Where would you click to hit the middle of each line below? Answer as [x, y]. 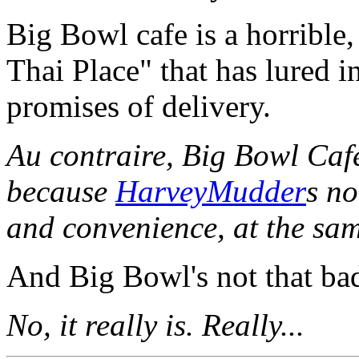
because [61, 192]
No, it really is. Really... [155, 325]
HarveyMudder [211, 192]
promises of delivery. [139, 107]
